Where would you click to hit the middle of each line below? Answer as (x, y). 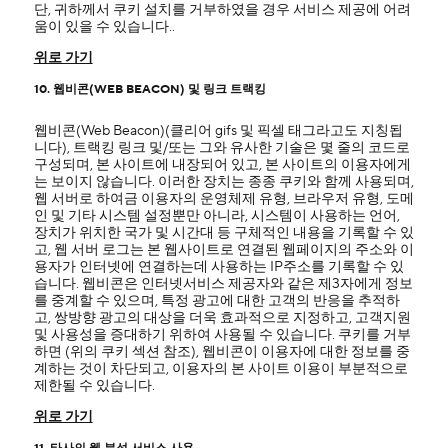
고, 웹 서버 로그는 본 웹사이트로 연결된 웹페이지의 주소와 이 (223, 250)
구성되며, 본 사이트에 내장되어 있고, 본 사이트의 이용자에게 (222, 165)
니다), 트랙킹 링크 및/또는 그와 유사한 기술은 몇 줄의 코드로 (221, 148)
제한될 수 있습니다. (94, 386)
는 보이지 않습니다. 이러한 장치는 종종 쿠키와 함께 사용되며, (223, 182)
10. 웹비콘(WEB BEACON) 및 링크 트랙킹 (149, 89)
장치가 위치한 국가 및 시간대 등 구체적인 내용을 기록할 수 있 (223, 233)
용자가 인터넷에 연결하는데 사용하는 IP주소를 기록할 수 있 (218, 267)
